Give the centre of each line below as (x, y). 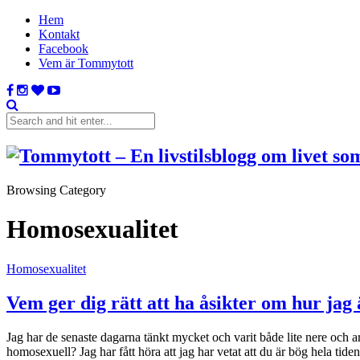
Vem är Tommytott (86, 63)
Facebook (63, 49)
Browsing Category (56, 190)
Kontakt (59, 34)
